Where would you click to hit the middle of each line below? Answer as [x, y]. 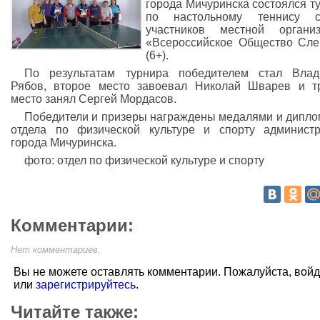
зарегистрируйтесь [86, 285]
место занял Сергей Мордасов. [94, 99]
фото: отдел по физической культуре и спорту [145, 160]
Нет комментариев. [56, 250]
